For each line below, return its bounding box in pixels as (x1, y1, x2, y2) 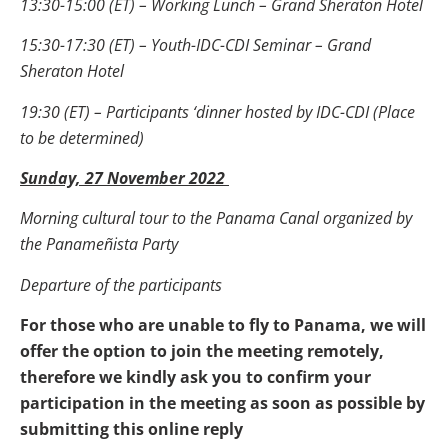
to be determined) (20, 126, 148, 149)
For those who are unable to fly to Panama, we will (20, 314, 426, 337)
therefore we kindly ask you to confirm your (20, 366, 371, 389)
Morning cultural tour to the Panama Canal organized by (20, 207, 412, 230)
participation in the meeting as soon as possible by (20, 392, 425, 415)
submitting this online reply (20, 418, 243, 441)
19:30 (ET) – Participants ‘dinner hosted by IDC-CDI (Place (20, 100, 415, 123)
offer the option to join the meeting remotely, (20, 340, 384, 363)
